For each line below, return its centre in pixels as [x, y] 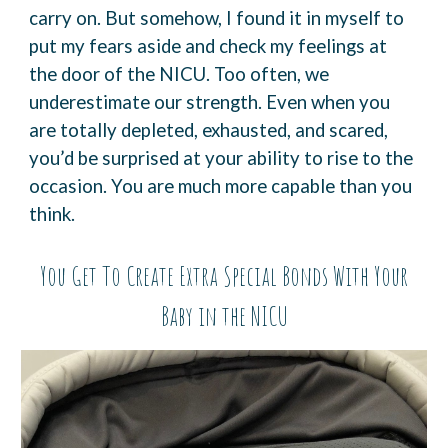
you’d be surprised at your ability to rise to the [221, 158]
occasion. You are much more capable [182, 186]
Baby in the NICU [224, 316]
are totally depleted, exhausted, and [177, 130]
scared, [359, 130]
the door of [76, 74]
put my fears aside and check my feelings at [208, 46]
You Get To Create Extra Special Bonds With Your [224, 276]
